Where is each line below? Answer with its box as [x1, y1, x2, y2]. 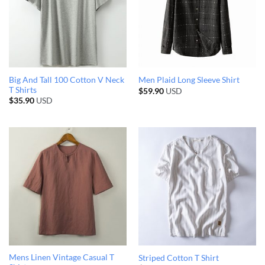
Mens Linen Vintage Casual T [8, 253, 114, 263]
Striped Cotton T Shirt [138, 253, 219, 263]
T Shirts [8, 85, 37, 95]
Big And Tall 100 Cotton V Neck [8, 75, 124, 85]
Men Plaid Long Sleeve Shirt [138, 75, 240, 85]
